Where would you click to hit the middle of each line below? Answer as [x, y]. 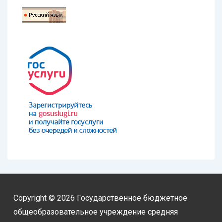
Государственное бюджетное [132, 198]
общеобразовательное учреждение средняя [96, 212]
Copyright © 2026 [45, 198]
